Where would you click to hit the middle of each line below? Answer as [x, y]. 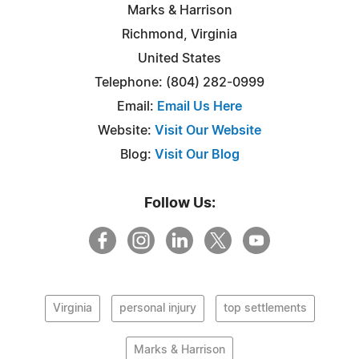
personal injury [157, 308]
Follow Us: [179, 203]
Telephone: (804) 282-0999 [179, 82]
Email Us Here [200, 106]
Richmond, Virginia [179, 34]
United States [179, 58]
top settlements [265, 308]
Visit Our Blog [197, 154]
